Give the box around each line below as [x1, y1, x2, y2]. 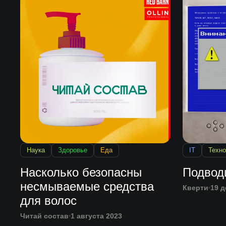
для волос [20, 194, 77, 208]
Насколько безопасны [20, 165, 142, 180]
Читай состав [20, 212, 69, 220]
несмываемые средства [20, 180, 154, 194]
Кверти [182, 184, 208, 192]
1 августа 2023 [70, 212, 122, 220]
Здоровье [58, 146, 87, 154]
